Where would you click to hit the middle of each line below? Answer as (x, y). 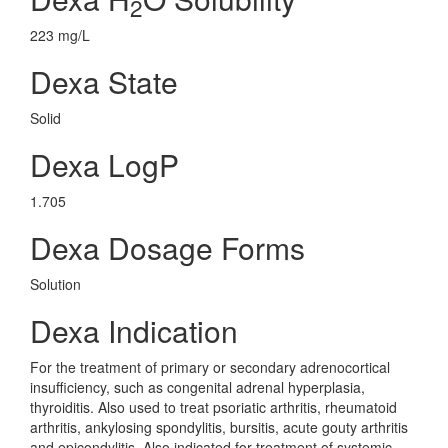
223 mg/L (60, 35)
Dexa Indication (134, 330)
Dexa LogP (104, 164)
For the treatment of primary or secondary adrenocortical (210, 367)
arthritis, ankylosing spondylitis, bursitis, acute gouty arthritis (219, 427)
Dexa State (104, 81)
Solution (55, 284)
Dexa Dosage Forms (167, 247)
